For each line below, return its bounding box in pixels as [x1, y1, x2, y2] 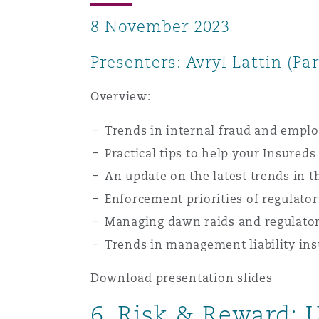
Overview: [90, 89, 151, 104]
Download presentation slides [90, 271, 273, 286]
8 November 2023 [90, 16, 231, 36]
